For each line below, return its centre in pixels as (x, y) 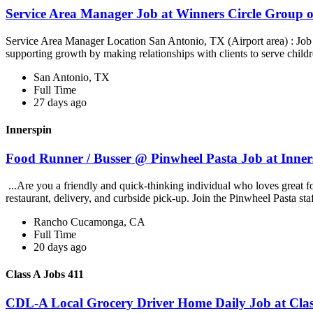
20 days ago (60, 247)
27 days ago (60, 102)
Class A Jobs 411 (45, 275)
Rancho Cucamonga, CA (89, 221)
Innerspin (29, 129)
